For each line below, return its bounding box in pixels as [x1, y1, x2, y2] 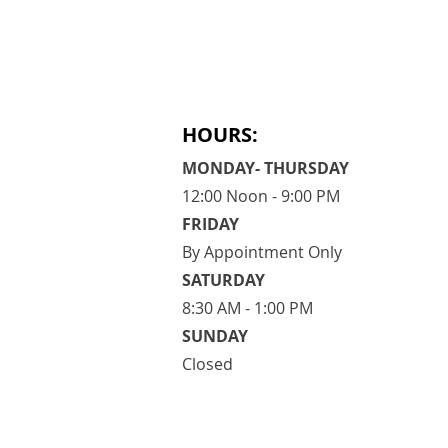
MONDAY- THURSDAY [182, 157, 349, 180]
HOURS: [182, 121, 258, 149]
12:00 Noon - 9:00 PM [182, 185, 340, 208]
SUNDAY [182, 325, 248, 348]
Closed [182, 353, 233, 376]
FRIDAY [182, 213, 239, 236]
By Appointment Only [182, 241, 342, 264]
